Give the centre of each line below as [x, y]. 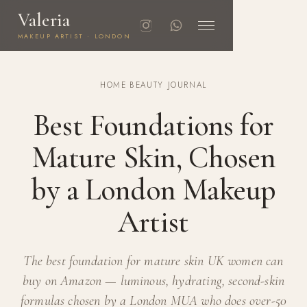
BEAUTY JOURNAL [169, 85]
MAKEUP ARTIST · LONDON [74, 36]
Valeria [44, 21]
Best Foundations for [153, 125]
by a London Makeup [153, 189]
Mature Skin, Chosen [153, 157]
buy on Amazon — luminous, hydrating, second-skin [153, 281]
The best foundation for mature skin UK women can [153, 261]
